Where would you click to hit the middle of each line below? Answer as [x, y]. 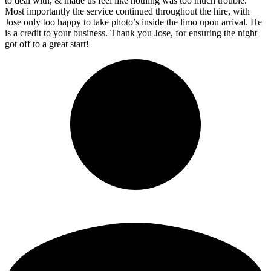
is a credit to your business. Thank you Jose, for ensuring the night [131, 33]
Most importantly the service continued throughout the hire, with [127, 11]
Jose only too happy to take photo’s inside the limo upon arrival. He [133, 22]
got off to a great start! [47, 44]
